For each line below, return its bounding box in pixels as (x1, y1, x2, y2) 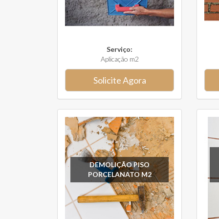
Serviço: (107, 45, 132, 53)
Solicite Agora (93, 75, 146, 86)
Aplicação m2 (100, 55, 139, 63)
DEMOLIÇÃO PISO (89, 160, 150, 169)
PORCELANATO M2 (88, 170, 152, 178)
